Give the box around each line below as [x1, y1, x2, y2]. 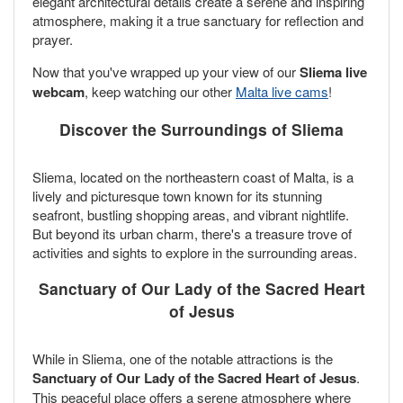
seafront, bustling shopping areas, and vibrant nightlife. [32, 204, 349, 224]
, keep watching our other [85, 82, 236, 102]
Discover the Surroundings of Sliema [59, 117, 344, 140]
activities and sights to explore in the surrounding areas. [32, 242, 357, 262]
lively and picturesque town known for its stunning [32, 185, 322, 205]
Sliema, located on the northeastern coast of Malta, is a [32, 166, 354, 186]
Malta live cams [236, 82, 328, 102]
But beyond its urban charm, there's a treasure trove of [32, 223, 352, 243]
